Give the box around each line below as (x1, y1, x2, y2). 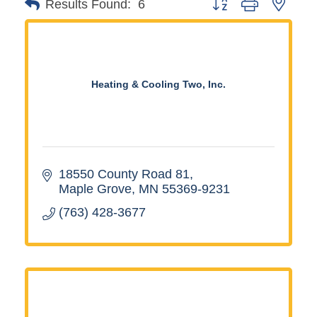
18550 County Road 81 (58, 166, 190, 181)
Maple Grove (58, 181, 132, 196)
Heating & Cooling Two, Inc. (91, 78, 226, 90)
